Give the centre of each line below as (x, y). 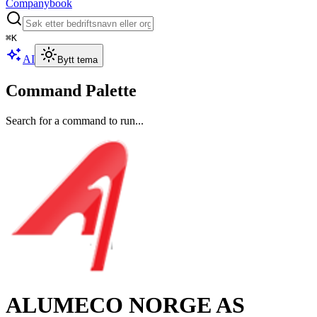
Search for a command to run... (75, 120)
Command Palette (71, 90)
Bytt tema (77, 60)
